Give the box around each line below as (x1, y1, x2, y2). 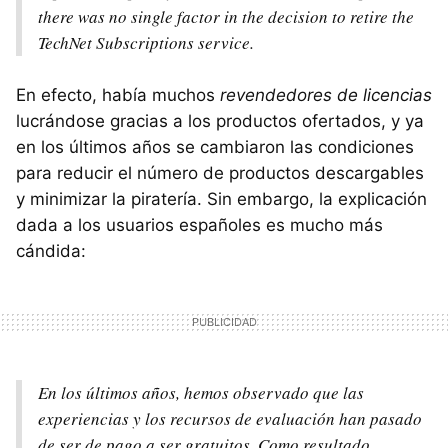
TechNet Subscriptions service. (38, 30, 254, 54)
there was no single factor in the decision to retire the (38, 4, 414, 28)
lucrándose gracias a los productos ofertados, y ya (16, 110, 424, 131)
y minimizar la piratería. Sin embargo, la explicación (16, 188, 427, 209)
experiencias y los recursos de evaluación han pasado (38, 406, 422, 430)
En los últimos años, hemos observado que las (38, 380, 364, 404)
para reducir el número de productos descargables (16, 162, 424, 183)
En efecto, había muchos (16, 84, 220, 105)
